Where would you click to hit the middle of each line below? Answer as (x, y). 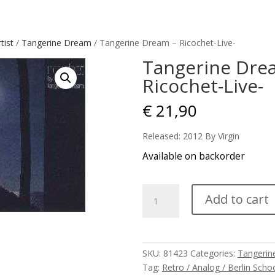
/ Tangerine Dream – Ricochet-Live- (163, 43)
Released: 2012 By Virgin (191, 136)
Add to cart (237, 199)
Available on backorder (193, 156)
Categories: (214, 253)
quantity (157, 261)
